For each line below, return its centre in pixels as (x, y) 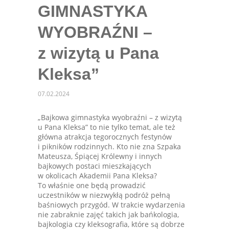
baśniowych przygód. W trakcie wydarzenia (111, 204)
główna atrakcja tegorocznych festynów (105, 136)
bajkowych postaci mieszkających (95, 166)
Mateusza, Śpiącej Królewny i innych (100, 156)
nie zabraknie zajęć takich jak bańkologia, (108, 214)
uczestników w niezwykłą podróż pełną (104, 195)
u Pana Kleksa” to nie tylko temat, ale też (107, 127)
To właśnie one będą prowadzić (92, 185)
